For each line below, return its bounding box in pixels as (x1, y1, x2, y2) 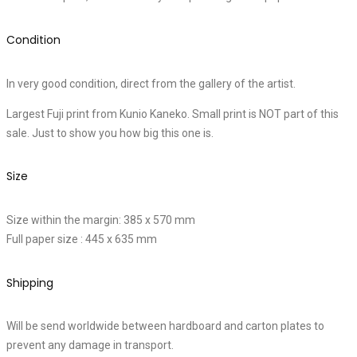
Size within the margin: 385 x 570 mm (6, 213, 195, 226)
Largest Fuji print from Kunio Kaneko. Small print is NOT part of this (6, 107, 339, 120)
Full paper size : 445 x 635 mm (6, 232, 157, 245)
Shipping (6, 274, 53, 291)
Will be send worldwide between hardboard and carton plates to (6, 320, 324, 333)
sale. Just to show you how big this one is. (6, 126, 214, 139)
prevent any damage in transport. (6, 339, 174, 352)
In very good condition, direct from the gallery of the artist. (6, 76, 296, 90)
